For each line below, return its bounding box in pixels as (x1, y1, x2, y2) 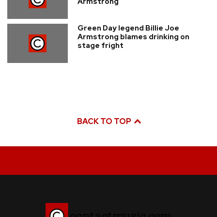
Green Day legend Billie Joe (77, 23, 179, 33)
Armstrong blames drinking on (77, 32, 189, 42)
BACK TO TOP (77, 116, 133, 126)
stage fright (77, 41, 124, 50)
